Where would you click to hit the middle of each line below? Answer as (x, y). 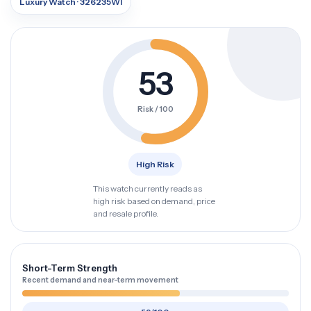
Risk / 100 (155, 109)
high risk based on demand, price (154, 201)
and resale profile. (125, 213)
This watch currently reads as (147, 188)
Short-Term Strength (70, 268)
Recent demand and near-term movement (100, 280)
